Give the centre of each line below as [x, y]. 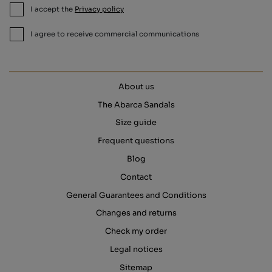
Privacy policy [100, 9]
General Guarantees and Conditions [136, 195]
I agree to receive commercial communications [114, 34]
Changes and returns [136, 213]
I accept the [52, 9]
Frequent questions [136, 141]
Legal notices [136, 249]
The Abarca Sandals [136, 105]
